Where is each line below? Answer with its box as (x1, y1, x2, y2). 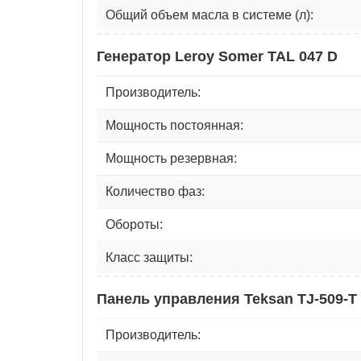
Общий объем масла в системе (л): (106, 7, 313, 22)
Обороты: (106, 217, 163, 231)
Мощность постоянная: (106, 118, 243, 132)
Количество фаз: (106, 184, 205, 198)
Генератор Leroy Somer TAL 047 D (97, 48, 338, 64)
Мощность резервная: (106, 151, 237, 165)
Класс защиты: (106, 250, 193, 264)
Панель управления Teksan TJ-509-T (97, 290, 357, 307)
